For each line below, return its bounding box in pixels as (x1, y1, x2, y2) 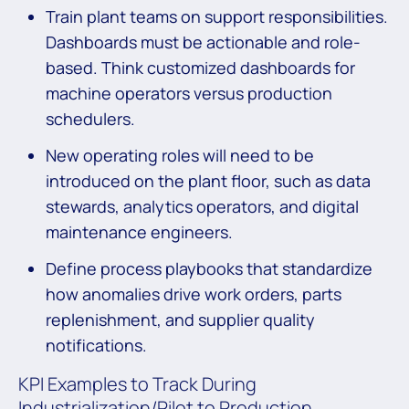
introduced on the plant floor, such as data (46, 170, 371, 193)
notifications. (46, 334, 147, 357)
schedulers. (46, 108, 135, 131)
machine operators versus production (46, 82, 332, 105)
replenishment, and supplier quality (46, 309, 315, 331)
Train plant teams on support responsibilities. (46, 5, 388, 28)
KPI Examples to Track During (18, 372, 257, 397)
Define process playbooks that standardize (46, 257, 372, 280)
